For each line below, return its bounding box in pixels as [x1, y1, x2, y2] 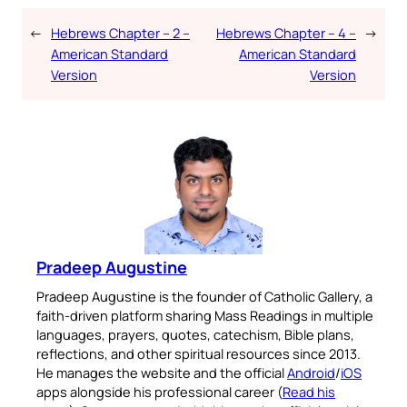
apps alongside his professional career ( [36, 382, 283, 402]
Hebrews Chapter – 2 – [51, 24, 190, 43]
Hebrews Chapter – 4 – [216, 24, 356, 43]
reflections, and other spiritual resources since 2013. [36, 344, 361, 363]
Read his [283, 382, 335, 402]
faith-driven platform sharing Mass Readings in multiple [36, 306, 373, 325]
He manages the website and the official [36, 363, 287, 382]
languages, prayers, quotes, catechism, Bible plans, [36, 325, 354, 344]
